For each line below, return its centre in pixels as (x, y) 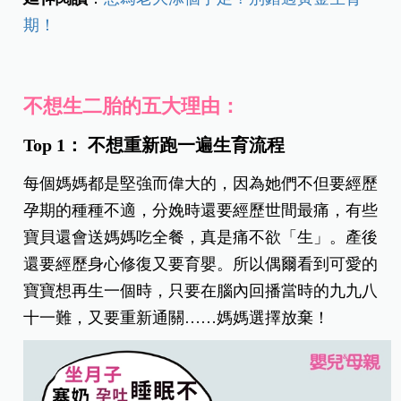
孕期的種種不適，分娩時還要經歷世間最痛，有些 (201, 211)
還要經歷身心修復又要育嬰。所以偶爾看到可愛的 (201, 264)
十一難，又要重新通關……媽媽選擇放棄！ (177, 318)
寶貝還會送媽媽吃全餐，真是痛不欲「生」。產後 (201, 238)
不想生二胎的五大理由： (132, 107)
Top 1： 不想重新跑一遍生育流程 (154, 145)
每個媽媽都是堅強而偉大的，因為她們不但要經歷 (201, 184)
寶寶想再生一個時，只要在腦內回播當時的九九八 (201, 291)
